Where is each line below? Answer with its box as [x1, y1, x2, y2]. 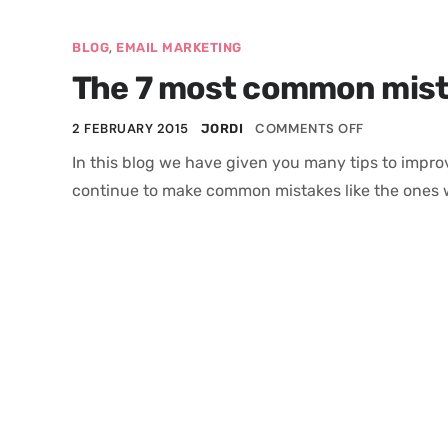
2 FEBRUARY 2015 [72, 120, 189, 137]
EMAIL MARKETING [116, 40, 242, 55]
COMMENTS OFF [255, 120, 364, 137]
